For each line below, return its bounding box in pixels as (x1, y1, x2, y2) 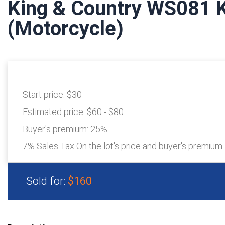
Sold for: (26, 175, 68, 188)
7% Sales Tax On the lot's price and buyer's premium (23, 141, 222, 152)
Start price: (23, 89, 67, 100)
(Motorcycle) (8, 17, 124, 41)
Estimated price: (23, 106, 87, 118)
